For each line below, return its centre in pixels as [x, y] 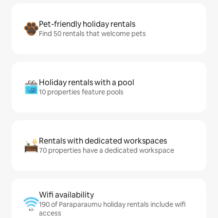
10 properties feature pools [81, 92]
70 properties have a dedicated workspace [107, 151]
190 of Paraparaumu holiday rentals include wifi [112, 205]
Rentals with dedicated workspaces [103, 141]
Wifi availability [66, 195]
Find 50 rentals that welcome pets [92, 34]
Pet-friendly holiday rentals [87, 24]
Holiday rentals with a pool [87, 83]
